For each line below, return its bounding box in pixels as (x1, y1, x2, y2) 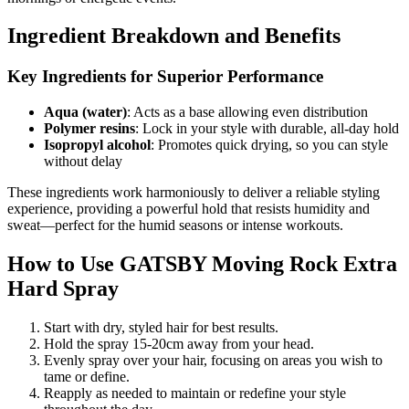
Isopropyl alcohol (44, 137, 151, 153)
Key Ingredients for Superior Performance (7, 67, 323, 87)
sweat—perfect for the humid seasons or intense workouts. (7, 217, 343, 234)
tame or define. (44, 368, 130, 384)
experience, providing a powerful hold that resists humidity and (7, 201, 370, 217)
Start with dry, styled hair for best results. (44, 319, 278, 335)
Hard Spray (7, 276, 119, 300)
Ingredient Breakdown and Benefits (7, 24, 341, 48)
